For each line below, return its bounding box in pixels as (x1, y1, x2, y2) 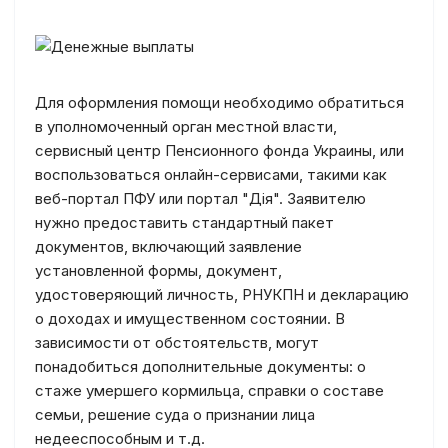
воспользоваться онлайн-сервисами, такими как (35, 165, 387, 184)
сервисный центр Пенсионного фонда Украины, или (35, 141, 404, 160)
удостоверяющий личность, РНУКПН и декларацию (35, 285, 409, 304)
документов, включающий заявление (35, 237, 302, 256)
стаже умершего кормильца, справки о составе (35, 381, 384, 400)
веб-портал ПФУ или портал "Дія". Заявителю (35, 189, 366, 208)
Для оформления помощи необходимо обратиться (35, 93, 404, 112)
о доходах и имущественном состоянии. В (35, 309, 345, 328)
